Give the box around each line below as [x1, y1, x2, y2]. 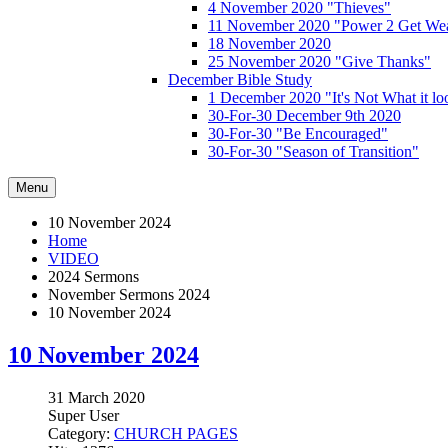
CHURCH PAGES [114, 424, 238, 442]
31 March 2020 [48, 388, 145, 406]
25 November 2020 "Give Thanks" [208, 53, 431, 70]
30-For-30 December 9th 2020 [208, 107, 401, 124]
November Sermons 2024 [48, 286, 210, 303]
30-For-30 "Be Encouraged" [208, 125, 388, 142]
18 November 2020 [208, 35, 331, 52]
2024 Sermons [48, 268, 139, 285]
